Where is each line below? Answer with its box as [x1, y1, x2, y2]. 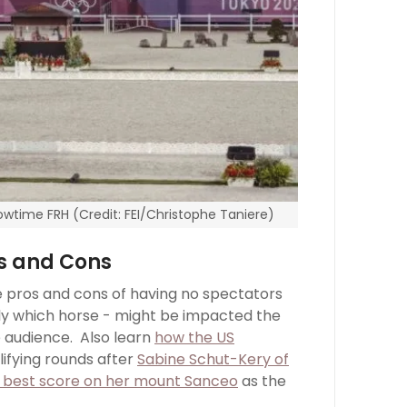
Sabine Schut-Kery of [137, 349, 289, 371]
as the [238, 371, 286, 392]
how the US [154, 327, 234, 349]
